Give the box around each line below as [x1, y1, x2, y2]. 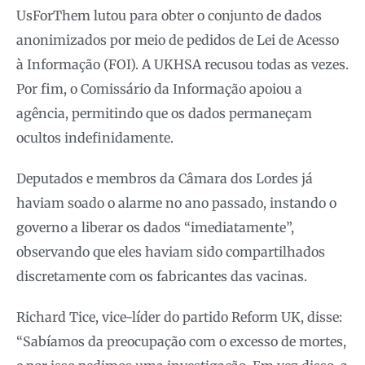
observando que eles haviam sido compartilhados [16, 243, 325, 260]
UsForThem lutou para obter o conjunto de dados [16, 7, 322, 24]
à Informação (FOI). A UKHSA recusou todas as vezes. [16, 55, 349, 73]
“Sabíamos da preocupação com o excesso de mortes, [16, 332, 346, 350]
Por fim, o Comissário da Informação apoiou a [16, 80, 302, 97]
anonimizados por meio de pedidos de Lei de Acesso [16, 31, 339, 48]
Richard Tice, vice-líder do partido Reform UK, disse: [16, 308, 342, 325]
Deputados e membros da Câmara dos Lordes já [16, 169, 313, 187]
